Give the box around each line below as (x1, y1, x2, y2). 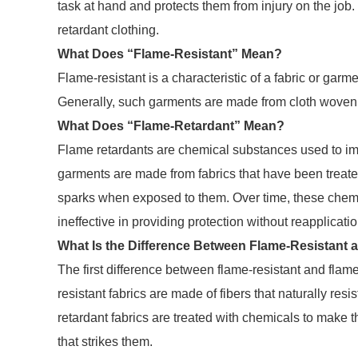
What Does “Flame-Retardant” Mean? (58, 119, 288, 133)
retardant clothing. (58, 23, 159, 37)
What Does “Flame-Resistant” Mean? (58, 47, 285, 61)
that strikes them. (58, 335, 156, 348)
